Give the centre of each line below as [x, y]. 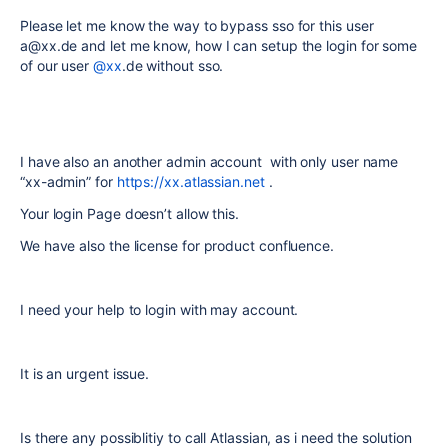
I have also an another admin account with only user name [209, 161]
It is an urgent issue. [85, 373]
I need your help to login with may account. [159, 309]
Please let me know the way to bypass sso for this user [197, 25]
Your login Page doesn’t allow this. [130, 213]
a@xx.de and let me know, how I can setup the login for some [219, 45]
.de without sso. [172, 65]
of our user [56, 65]
